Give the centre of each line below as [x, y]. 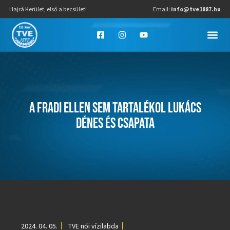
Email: [162, 9]
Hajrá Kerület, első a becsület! [48, 9]
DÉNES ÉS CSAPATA [115, 123]
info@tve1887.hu [196, 9]
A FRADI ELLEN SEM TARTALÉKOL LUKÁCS [115, 108]
